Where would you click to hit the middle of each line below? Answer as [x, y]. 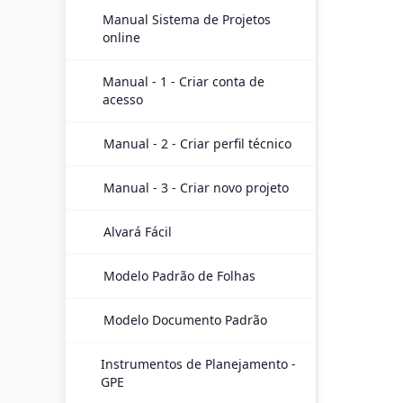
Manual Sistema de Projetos [186, 19]
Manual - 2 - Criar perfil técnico [197, 143]
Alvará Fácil [138, 232]
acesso [122, 99]
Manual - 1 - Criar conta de [183, 81]
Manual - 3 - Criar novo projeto [196, 188]
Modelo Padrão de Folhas [179, 276]
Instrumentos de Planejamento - [199, 364]
